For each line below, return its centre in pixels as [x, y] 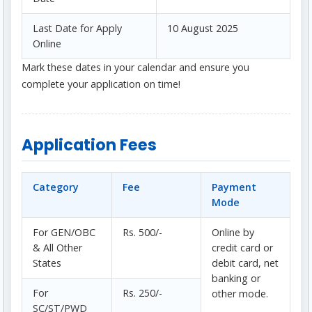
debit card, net [245, 263]
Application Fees [89, 145]
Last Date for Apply [77, 29]
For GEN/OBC [64, 233]
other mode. [240, 294]
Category [56, 187]
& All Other [57, 248]
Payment [234, 187]
